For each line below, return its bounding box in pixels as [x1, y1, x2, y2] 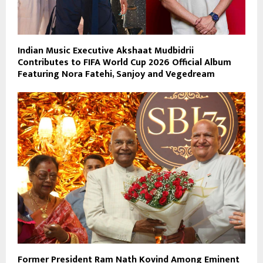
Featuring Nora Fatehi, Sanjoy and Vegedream [18, 66, 215, 82]
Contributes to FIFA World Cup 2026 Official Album [18, 54, 231, 70]
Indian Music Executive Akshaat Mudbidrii [18, 42, 194, 59]
